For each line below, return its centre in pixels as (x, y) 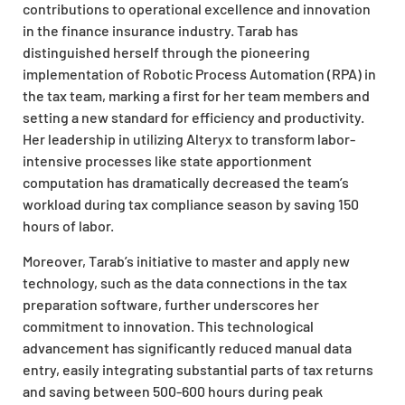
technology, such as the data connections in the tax (185, 282)
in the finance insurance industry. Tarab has (160, 31)
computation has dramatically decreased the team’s (186, 183)
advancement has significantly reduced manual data (187, 347)
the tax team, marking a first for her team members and (196, 96)
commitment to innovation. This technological (168, 325)
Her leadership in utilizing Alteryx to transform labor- (189, 139)
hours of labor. (68, 226)
